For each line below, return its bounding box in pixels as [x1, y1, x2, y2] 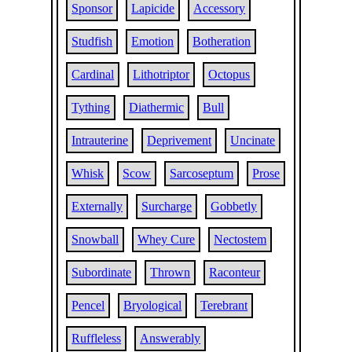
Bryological [123, 299, 182, 312]
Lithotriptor [133, 68, 190, 81]
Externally [71, 200, 123, 213]
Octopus [208, 68, 251, 81]
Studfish [71, 35, 113, 48]
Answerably [140, 332, 201, 345]
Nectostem [214, 233, 267, 246]
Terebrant [200, 299, 248, 312]
